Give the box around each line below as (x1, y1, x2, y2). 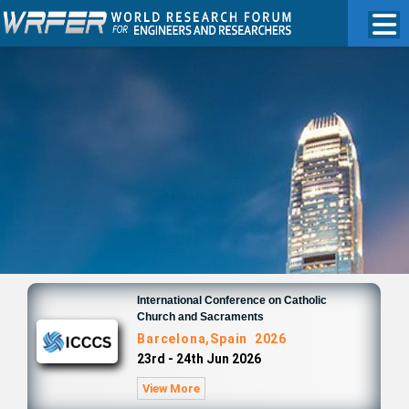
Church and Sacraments (137, 310, 265, 323)
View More (142, 382, 201, 395)
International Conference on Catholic (137, 294, 328, 307)
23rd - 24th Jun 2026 (137, 351, 262, 366)
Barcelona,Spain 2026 (137, 331, 287, 346)
